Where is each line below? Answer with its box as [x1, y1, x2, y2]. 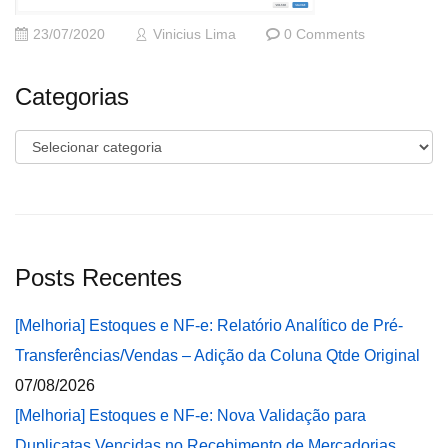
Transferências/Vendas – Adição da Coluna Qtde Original [15, 347, 420, 364]
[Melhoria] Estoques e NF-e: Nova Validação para [15, 407, 366, 424]
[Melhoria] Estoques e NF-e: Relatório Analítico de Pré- [15, 317, 403, 334]
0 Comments [284, 27, 365, 42]
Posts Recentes [15, 264, 182, 291]
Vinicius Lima [153, 27, 236, 42]
